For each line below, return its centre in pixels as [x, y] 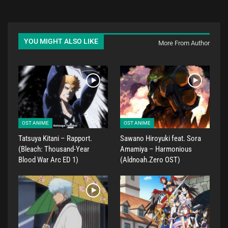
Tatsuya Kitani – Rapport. [55, 138]
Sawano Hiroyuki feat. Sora [161, 138]
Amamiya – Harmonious [156, 149]
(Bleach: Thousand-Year [54, 149]
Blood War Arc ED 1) [48, 160]
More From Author [184, 43]
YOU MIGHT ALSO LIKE [61, 41]
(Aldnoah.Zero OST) [150, 160]
